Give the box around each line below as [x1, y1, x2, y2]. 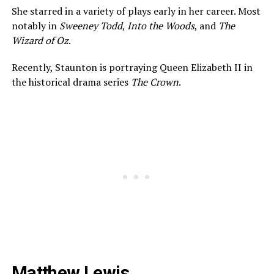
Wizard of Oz [11, 33, 68, 47]
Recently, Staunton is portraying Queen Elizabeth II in [11, 60, 253, 74]
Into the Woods [127, 18, 194, 32]
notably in [11, 18, 59, 32]
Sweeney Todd [59, 18, 122, 32]
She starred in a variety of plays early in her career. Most [11, 4, 261, 18]
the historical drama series [11, 75, 131, 89]
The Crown [130, 75, 179, 89]
